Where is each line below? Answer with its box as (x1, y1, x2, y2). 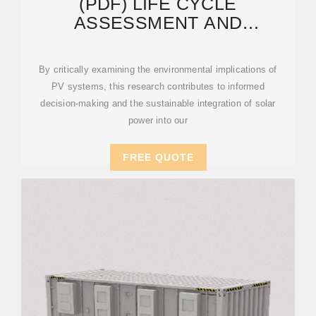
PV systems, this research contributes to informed (51, 81, 265, 92)
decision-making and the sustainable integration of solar (40, 98, 276, 109)
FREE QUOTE (122, 152, 194, 163)
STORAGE (114, 51, 202, 71)
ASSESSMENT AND (73, 13, 243, 32)
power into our (128, 115, 188, 126)
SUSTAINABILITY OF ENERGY (29, 32, 287, 51)
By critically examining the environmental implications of (39, 64, 277, 75)
